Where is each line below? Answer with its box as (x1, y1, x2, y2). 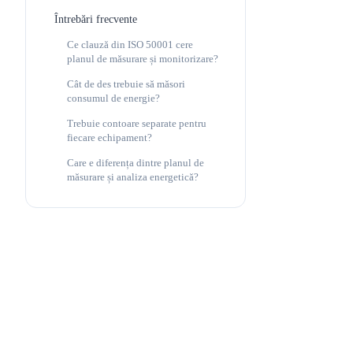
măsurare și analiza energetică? (67, 172, 199, 183)
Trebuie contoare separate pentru (67, 118, 206, 129)
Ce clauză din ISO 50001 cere (67, 39, 193, 50)
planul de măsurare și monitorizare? (67, 54, 218, 65)
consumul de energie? (67, 93, 160, 104)
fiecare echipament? (67, 132, 152, 143)
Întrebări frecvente (54, 13, 137, 25)
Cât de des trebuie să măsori (67, 79, 185, 90)
